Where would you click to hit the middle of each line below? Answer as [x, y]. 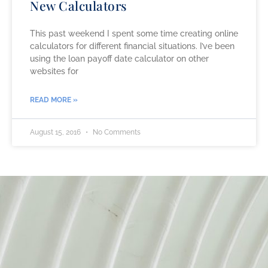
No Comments [116, 132]
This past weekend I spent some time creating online [134, 33]
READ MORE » [54, 100]
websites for [54, 71]
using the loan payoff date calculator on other [119, 58]
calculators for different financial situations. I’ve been [132, 46]
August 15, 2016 [56, 132]
